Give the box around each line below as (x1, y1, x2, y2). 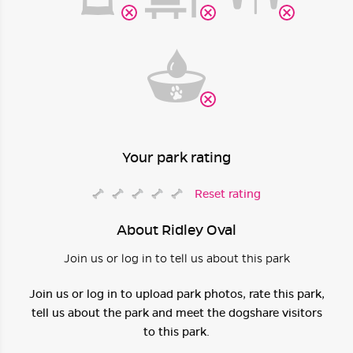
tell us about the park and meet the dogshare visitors (31, 305, 322, 320)
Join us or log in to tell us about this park (63, 251, 290, 266)
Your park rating (122, 147, 231, 166)
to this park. (143, 324, 210, 339)
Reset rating (195, 186, 261, 201)
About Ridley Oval (117, 220, 236, 239)
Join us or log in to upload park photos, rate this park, (28, 286, 325, 301)
